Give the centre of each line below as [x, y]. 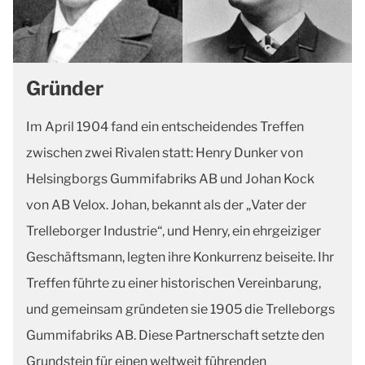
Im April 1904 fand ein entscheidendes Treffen [165, 127]
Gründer [65, 88]
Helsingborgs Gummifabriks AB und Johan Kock [170, 179]
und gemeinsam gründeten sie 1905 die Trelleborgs [180, 309]
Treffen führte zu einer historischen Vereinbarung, [174, 283]
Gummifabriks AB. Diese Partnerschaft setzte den [175, 335]
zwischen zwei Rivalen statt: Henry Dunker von [165, 153]
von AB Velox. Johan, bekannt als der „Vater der [166, 205]
